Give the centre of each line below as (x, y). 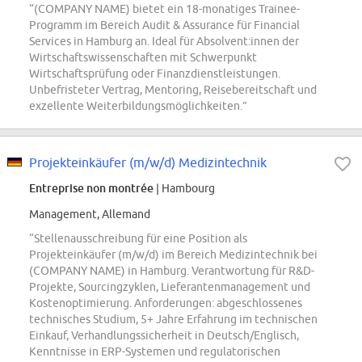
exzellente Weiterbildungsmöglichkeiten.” (138, 106)
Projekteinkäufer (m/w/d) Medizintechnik (148, 163)
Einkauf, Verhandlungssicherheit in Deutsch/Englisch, (164, 336)
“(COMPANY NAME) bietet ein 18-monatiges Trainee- (164, 9)
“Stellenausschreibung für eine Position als (138, 239)
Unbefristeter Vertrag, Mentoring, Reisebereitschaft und (173, 90)
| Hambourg (184, 189)
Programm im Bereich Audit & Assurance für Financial (164, 25)
